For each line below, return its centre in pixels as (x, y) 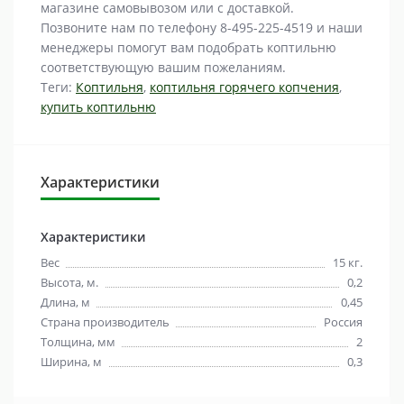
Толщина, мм (78, 342)
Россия (343, 322)
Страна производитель (105, 322)
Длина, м (65, 303)
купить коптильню (98, 107)
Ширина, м (71, 362)
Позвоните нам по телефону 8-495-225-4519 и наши (202, 28)
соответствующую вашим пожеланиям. (163, 68)
